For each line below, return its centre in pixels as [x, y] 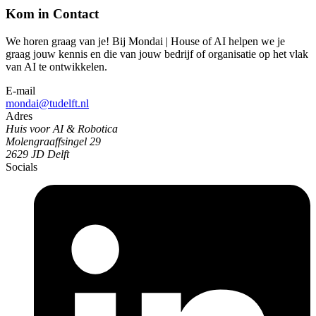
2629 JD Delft [37, 154]
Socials [22, 166]
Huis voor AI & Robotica [62, 128]
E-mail [20, 90]
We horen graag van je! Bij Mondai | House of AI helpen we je [145, 41]
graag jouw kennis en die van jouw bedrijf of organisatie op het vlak [157, 54]
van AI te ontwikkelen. [56, 66]
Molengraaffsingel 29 [53, 141]
